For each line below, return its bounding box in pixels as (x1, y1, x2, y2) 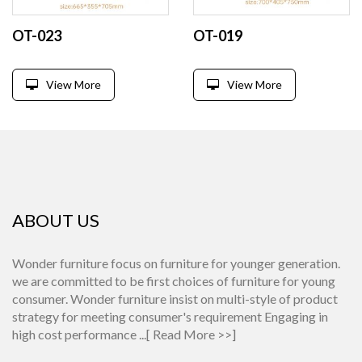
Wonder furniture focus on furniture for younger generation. (12, 255, 340, 271)
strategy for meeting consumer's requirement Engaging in (12, 308, 328, 324)
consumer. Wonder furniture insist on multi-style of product (12, 290, 338, 306)
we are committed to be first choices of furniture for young (12, 272, 335, 288)
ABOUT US (12, 208, 99, 231)
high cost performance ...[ (12, 326, 153, 342)
